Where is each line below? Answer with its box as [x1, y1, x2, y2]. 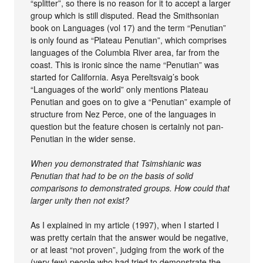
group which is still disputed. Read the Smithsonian [31, 9, 220, 21]
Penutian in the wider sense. [31, 132, 136, 144]
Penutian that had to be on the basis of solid [31, 169, 194, 181]
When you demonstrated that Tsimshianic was [31, 157, 202, 169]
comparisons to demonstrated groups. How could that [31, 181, 230, 194]
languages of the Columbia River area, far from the [31, 46, 220, 58]
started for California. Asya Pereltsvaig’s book [31, 70, 200, 83]
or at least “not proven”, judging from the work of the [31, 243, 225, 255]
